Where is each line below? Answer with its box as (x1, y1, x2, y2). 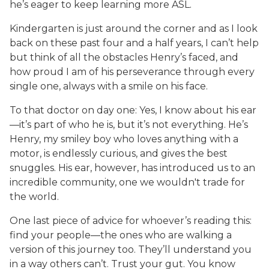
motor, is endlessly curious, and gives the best (10, 148, 228, 159)
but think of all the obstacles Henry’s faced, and (10, 52, 238, 63)
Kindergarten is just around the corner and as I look (10, 23, 258, 34)
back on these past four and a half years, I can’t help (10, 37, 259, 49)
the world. (10, 191, 64, 202)
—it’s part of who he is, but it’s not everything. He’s (10, 119, 248, 130)
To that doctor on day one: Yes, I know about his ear (10, 104, 256, 116)
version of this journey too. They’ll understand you (10, 244, 252, 255)
